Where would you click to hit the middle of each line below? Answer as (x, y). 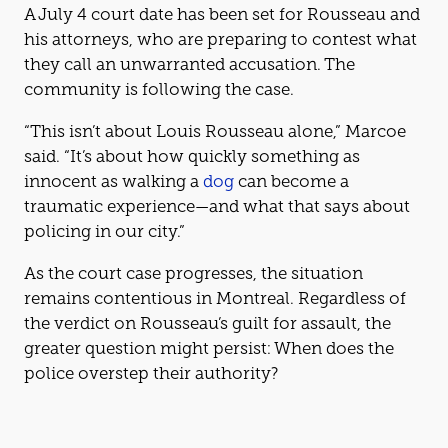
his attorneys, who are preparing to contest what (220, 39)
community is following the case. (159, 89)
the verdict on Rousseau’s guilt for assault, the (207, 323)
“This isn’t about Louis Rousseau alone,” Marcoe (32, 131)
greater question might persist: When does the (209, 348)
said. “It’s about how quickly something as (192, 156)
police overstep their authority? (151, 373)
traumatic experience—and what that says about (217, 206)
